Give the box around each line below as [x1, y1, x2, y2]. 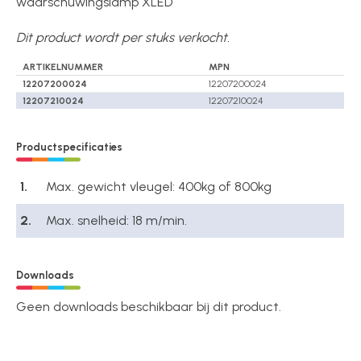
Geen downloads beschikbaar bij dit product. [16, 299, 282, 315]
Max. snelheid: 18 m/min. [46, 212, 188, 228]
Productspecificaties [16, 140, 123, 153]
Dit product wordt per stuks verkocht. [16, 30, 230, 46]
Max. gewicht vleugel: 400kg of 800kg [46, 178, 272, 194]
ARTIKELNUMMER [23, 61, 104, 73]
